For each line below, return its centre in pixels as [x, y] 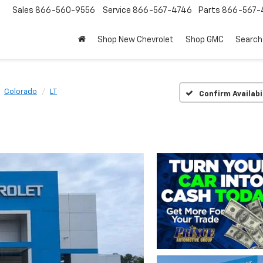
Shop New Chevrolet [136, 40]
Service [117, 11]
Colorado [21, 92]
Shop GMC [205, 40]
